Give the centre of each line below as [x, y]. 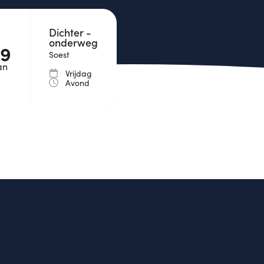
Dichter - [70, 32]
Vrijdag [79, 74]
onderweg [74, 42]
